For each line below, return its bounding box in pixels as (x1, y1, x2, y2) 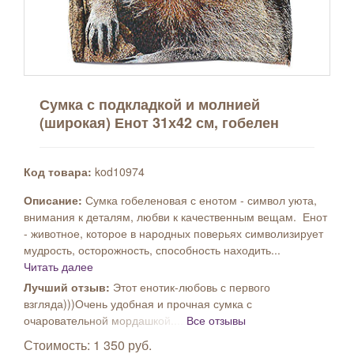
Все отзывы (186, 312, 246, 328)
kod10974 (92, 164, 145, 179)
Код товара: (24, 164, 92, 179)
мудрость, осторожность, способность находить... (24, 242, 281, 258)
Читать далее (24, 258, 93, 274)
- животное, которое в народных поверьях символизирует (24, 225, 323, 241)
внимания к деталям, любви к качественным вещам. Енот (24, 209, 327, 224)
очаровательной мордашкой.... (24, 312, 186, 328)
